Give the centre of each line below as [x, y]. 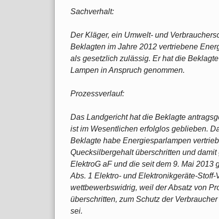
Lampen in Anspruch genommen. [128, 70]
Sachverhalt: [92, 11]
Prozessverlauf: [97, 93]
